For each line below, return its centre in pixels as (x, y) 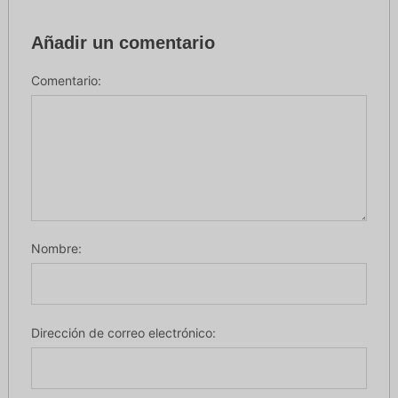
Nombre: (56, 248)
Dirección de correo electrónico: (123, 332)
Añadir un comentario (123, 42)
